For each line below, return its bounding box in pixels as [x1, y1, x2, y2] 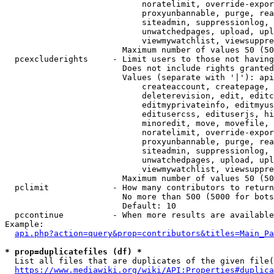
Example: [5, 220, 44, 229]
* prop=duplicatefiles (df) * [5, 247, 142, 256]
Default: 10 [5, 201, 176, 210]
